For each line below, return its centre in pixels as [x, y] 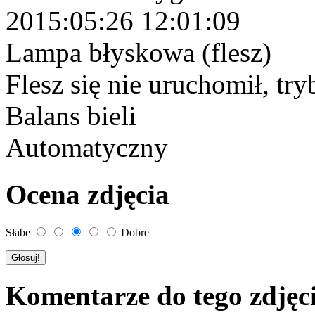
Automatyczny [90, 148]
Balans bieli [71, 116]
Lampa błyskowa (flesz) [139, 53]
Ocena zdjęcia [88, 194]
